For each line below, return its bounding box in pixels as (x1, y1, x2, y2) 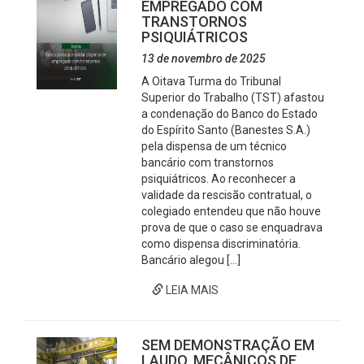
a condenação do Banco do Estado (141, 107, 318, 120)
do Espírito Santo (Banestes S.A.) (141, 123, 311, 136)
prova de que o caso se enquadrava (141, 221, 323, 234)
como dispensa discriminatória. (141, 237, 301, 250)
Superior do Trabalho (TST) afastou (141, 91, 325, 104)
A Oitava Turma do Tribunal (141, 75, 282, 88)
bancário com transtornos (141, 156, 275, 169)
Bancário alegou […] (141, 253, 241, 266)
